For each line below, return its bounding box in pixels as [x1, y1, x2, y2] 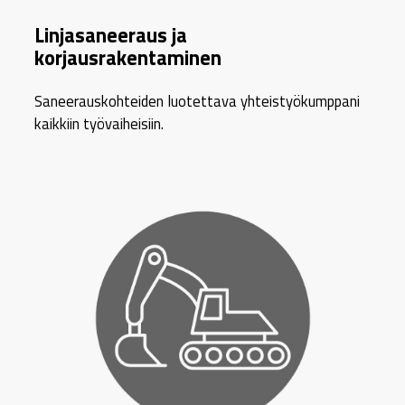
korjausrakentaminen [34, 42, 222, 73]
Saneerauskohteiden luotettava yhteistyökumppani [34, 89, 361, 113]
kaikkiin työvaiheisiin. [34, 112, 165, 136]
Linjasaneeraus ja [34, 19, 188, 51]
